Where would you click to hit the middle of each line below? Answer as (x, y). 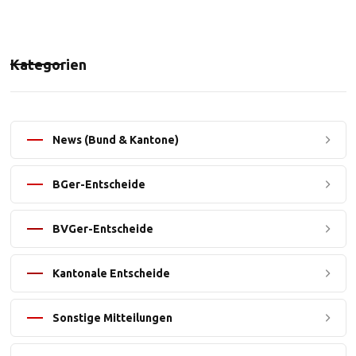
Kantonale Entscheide (111, 273)
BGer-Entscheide (99, 184)
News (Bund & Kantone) (115, 140)
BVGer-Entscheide (103, 229)
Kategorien (48, 64)
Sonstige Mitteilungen (112, 318)
